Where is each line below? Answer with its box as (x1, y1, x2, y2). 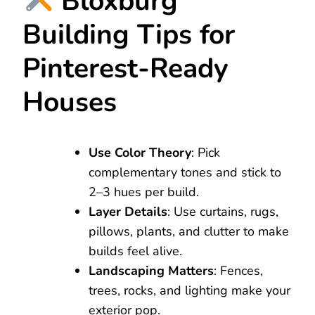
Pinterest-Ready (22, 50, 229, 88)
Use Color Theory (89, 143, 191, 161)
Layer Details (89, 202, 167, 220)
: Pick (191, 143, 220, 161)
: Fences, (214, 262, 263, 279)
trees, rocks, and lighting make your (89, 281, 290, 299)
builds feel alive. (89, 242, 182, 259)
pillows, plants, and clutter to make (89, 222, 289, 240)
